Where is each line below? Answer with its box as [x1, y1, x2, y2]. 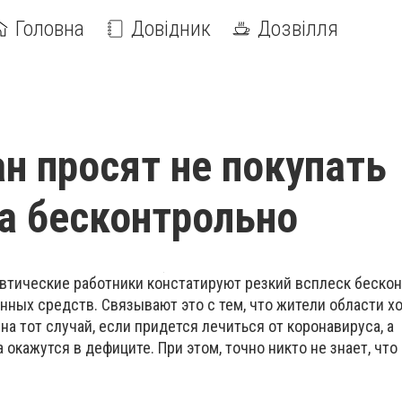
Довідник [131, 16, 211, 41]
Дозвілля [258, 16, 338, 41]
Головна [15, 16, 84, 41]
